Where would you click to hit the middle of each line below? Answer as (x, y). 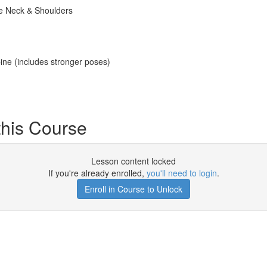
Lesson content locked (133, 161)
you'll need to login (181, 173)
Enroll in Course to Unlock (133, 189)
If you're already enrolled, (97, 173)
